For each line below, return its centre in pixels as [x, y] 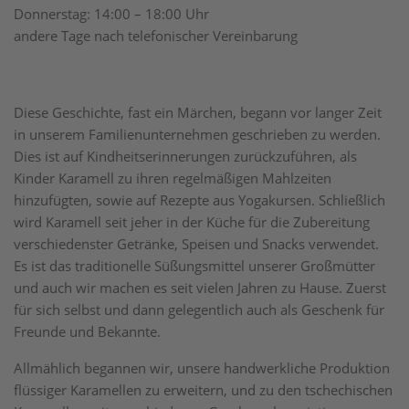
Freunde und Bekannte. [87, 331]
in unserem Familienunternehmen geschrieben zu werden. [197, 134]
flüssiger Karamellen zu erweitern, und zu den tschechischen [203, 390]
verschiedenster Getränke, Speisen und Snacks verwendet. [196, 244]
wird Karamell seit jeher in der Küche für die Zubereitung [192, 222]
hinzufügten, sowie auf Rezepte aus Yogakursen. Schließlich [199, 200]
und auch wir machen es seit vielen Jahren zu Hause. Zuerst [200, 288]
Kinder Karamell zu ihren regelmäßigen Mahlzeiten [173, 178]
